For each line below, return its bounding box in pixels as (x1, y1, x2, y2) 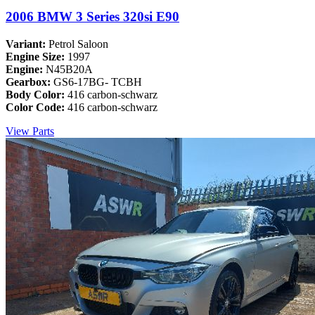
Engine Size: (6, 50, 67, 63)
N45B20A (46, 63, 93, 75)
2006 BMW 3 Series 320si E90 (6, 9, 179, 25)
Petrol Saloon (49, 37, 108, 50)
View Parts (6, 124, 54, 137)
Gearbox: (6, 75, 53, 88)
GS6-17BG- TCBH (53, 75, 142, 88)
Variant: (6, 37, 49, 50)
